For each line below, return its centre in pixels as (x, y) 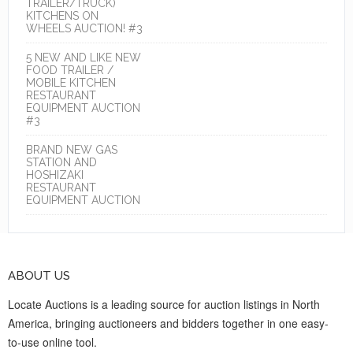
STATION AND (61, 162)
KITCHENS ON (62, 15)
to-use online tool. (52, 342)
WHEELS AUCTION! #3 (84, 28)
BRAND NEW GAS (72, 149)
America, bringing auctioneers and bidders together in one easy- (168, 323)
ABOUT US (39, 275)
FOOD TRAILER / (70, 70)
